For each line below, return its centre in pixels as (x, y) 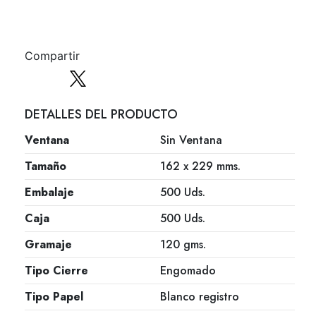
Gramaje (48, 245)
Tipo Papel (54, 297)
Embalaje (49, 193)
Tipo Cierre (56, 271)
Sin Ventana (191, 140)
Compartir (52, 55)
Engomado (188, 271)
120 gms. (183, 245)
